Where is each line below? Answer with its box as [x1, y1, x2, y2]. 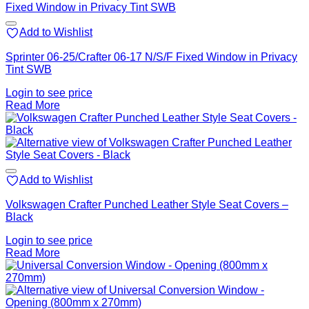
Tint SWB [6, 63, 52, 76]
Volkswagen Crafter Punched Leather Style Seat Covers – [6, 199, 288, 211]
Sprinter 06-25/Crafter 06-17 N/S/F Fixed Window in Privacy [6, 51, 297, 63]
